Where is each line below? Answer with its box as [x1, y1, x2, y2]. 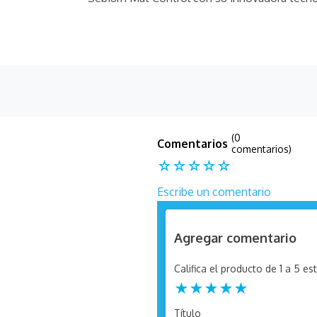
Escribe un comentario [157, 184, 271, 199]
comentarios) [231, 142, 292, 155]
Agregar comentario [174, 229, 296, 246]
